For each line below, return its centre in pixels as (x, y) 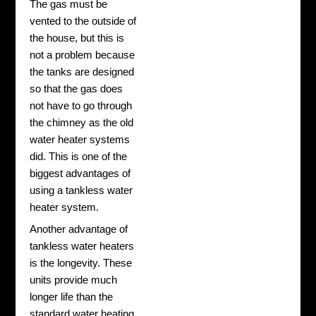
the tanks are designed (82, 72)
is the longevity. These (81, 263)
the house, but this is (77, 38)
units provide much (74, 280)
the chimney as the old (82, 122)
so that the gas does (77, 89)
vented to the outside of (83, 21)
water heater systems (80, 139)
